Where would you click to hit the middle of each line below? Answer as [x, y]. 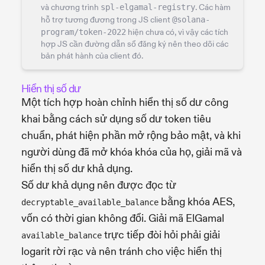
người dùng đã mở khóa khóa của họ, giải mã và [132, 152]
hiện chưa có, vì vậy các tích [177, 32]
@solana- [191, 19]
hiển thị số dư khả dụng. [77, 169]
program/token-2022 [83, 32]
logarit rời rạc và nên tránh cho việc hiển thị [122, 251]
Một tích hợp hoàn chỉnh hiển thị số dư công [125, 102]
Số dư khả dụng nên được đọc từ [99, 185]
